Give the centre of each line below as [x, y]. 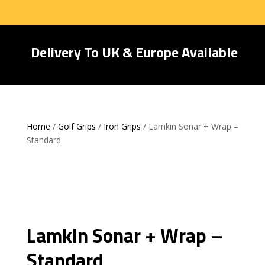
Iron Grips [122, 126]
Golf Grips [77, 126]
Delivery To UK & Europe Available [132, 52]
